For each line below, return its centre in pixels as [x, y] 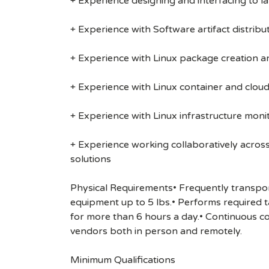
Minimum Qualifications [123, 260]
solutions [91, 159]
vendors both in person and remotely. [156, 231]
